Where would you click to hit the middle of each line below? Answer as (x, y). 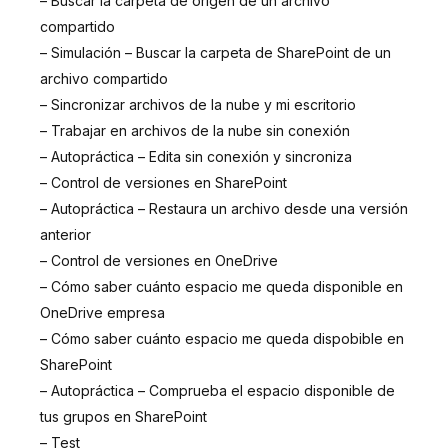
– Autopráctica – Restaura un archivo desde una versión (224, 208)
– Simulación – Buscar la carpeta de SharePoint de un (215, 52)
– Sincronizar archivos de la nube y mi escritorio (198, 104)
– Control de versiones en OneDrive (159, 260)
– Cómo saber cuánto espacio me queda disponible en (221, 286)
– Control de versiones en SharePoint (163, 182)
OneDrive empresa (102, 312)
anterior (65, 234)
